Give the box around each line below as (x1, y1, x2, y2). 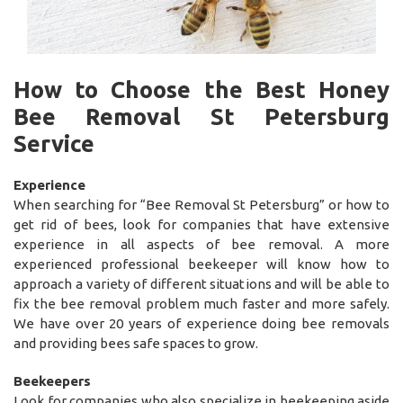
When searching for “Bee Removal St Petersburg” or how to (13, 196, 390, 212)
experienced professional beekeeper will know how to (13, 255, 390, 272)
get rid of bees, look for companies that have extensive (13, 216, 390, 232)
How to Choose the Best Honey (13, 76, 390, 103)
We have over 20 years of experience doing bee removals (13, 315, 390, 331)
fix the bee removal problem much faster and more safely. (13, 295, 390, 311)
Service (13, 130, 94, 157)
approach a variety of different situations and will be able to (13, 275, 390, 291)
